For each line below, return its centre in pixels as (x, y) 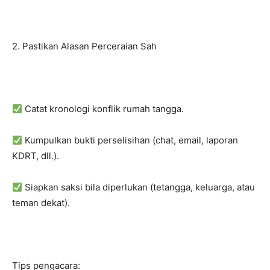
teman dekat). (41, 203)
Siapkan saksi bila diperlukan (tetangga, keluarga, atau (139, 187)
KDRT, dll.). (36, 156)
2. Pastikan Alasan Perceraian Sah (84, 46)
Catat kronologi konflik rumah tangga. (103, 109)
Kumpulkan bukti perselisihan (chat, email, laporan (130, 140)
